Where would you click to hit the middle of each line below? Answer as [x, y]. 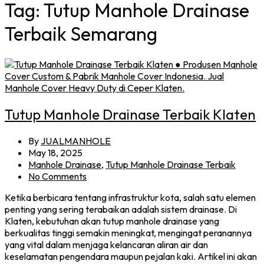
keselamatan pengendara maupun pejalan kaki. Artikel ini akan [131, 256]
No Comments [57, 176]
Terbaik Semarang [81, 34]
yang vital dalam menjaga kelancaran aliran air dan [106, 244]
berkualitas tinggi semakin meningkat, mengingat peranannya [128, 232]
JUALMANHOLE [76, 141]
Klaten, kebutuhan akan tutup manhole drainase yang [112, 221]
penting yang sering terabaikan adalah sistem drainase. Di [121, 209]
